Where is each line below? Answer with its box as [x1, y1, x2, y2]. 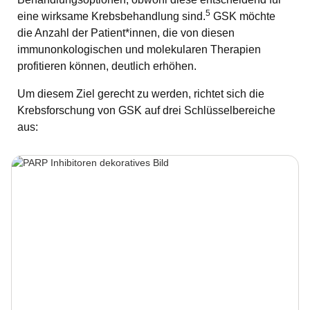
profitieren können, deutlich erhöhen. [17, 60, 197, 72]
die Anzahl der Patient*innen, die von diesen [17, 26, 235, 39]
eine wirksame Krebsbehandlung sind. [17, 10, 206, 22]
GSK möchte [210, 10, 275, 22]
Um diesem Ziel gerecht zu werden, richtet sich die [17, 87, 264, 100]
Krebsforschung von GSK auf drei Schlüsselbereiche [17, 104, 275, 116]
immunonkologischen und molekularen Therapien [17, 43, 261, 55]
